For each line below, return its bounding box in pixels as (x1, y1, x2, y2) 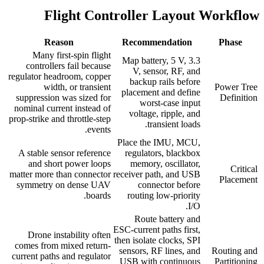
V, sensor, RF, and (133, 66, 200, 77)
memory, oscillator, (130, 159, 200, 169)
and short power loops (28, 159, 111, 169)
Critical (230, 164, 258, 174)
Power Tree (214, 82, 258, 93)
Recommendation (121, 37, 192, 48)
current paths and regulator (12, 251, 111, 262)
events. (87, 124, 111, 135)
